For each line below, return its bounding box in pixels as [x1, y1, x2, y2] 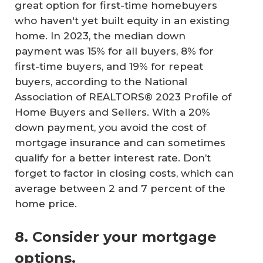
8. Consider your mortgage [15, 228, 217, 245]
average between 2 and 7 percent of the [15, 183, 225, 195]
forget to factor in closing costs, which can [15, 167, 234, 180]
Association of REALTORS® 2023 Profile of [15, 91, 231, 103]
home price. [15, 198, 77, 210]
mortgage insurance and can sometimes [15, 137, 225, 149]
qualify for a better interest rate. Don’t [15, 152, 211, 164]
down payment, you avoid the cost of [15, 122, 206, 134]
